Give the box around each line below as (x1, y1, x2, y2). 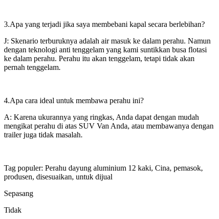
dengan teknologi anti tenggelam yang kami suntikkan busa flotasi (4, 45, 207, 54)
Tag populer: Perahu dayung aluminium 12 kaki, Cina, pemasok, (4, 163, 203, 172)
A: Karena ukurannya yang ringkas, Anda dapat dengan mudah (4, 112, 199, 121)
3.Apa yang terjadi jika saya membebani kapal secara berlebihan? (4, 20, 205, 28)
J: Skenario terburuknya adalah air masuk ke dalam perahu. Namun (4, 36, 211, 45)
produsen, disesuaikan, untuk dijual (4, 172, 112, 181)
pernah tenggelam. (4, 63, 61, 71)
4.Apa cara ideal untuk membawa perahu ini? (4, 96, 144, 105)
